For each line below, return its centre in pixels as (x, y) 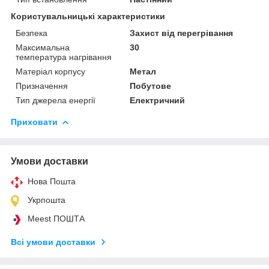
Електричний (158, 100)
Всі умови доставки (53, 242)
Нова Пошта (52, 181)
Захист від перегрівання (182, 33)
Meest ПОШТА (56, 218)
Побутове (151, 86)
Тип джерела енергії (56, 100)
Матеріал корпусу (50, 71)
